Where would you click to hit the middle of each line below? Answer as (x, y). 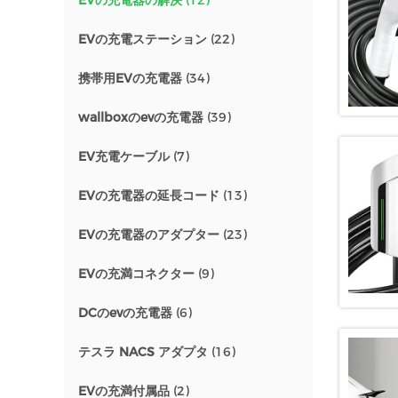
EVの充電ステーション (143, 39)
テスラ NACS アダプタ (143, 352)
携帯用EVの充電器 (130, 78)
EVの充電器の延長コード (149, 195)
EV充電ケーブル (124, 156)
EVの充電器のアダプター (149, 235)
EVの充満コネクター (136, 274)
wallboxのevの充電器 (141, 117)
